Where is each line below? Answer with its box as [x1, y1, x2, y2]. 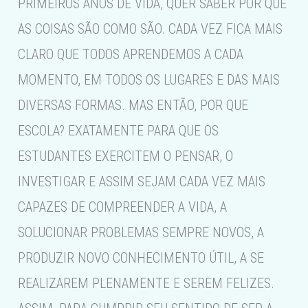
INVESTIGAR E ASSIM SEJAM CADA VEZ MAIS [18, 173, 266, 190]
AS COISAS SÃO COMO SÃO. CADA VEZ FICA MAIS [18, 21, 283, 38]
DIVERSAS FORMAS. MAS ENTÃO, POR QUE [18, 97, 249, 114]
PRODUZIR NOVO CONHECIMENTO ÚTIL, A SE [18, 250, 265, 267]
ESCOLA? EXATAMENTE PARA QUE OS [18, 122, 219, 140]
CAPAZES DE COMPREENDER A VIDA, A [18, 199, 228, 216]
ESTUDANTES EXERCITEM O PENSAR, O [18, 148, 234, 165]
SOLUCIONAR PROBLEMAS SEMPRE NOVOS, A [18, 224, 265, 241]
